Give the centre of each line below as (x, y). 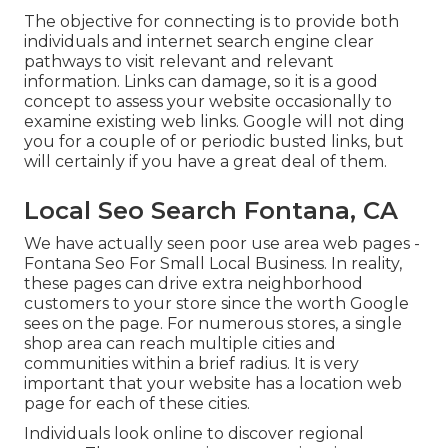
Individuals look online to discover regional (194, 434)
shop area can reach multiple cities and (180, 344)
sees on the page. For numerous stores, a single (213, 324)
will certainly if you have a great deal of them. (205, 162)
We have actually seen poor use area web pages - (222, 244)
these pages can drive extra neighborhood (193, 284)
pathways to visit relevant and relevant (179, 62)
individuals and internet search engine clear (199, 42)
